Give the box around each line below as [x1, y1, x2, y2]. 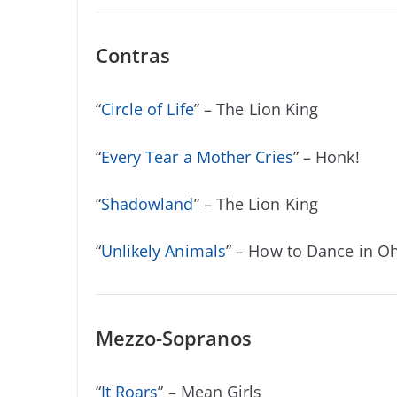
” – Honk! [292, 145, 360, 167]
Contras [95, 42, 171, 69]
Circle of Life [100, 98, 194, 121]
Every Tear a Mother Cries [100, 145, 293, 167]
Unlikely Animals [100, 240, 227, 261]
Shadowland [100, 192, 194, 214]
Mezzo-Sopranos [95, 324, 252, 351]
